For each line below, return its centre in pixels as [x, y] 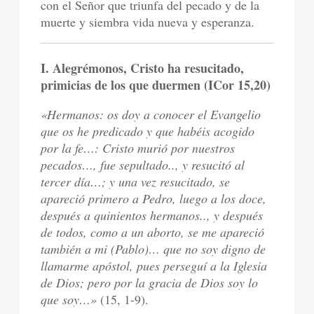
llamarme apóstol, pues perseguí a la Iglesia [154, 265]
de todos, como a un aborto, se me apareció [153, 232]
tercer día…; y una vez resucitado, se [136, 181]
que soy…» [71, 299]
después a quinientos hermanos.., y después [152, 215]
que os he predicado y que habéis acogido [148, 131]
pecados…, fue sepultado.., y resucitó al [143, 164]
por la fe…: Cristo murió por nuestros [138, 148]
